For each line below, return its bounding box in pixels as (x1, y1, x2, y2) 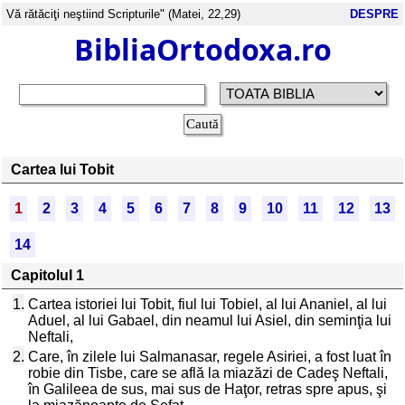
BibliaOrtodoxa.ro (73, 30, 332, 69)
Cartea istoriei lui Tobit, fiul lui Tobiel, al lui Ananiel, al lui (28, 297, 387, 312)
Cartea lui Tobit (11, 162, 114, 177)
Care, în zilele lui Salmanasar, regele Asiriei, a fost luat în (28, 349, 391, 364)
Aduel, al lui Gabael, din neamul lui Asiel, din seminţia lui (28, 313, 391, 328)
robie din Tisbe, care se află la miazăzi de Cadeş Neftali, (28, 365, 388, 381)
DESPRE (350, 7, 399, 21)
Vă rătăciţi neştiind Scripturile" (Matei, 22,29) (6, 7, 240, 21)
